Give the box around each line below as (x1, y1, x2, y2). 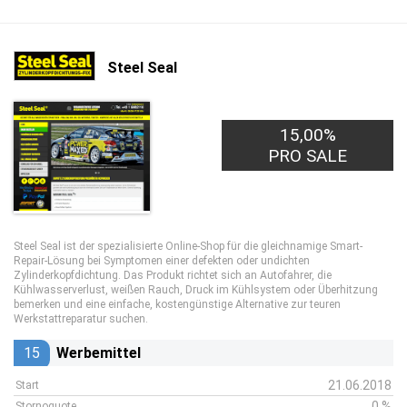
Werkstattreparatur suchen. (14, 313, 148, 325)
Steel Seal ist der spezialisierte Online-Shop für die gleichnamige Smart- (14, 240, 362, 253)
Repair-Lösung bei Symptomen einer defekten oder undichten (14, 254, 310, 267)
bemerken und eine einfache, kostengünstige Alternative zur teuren (14, 298, 341, 311)
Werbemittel (56, 344, 141, 362)
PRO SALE (268, 145, 348, 166)
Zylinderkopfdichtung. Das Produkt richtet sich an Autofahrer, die (14, 269, 332, 282)
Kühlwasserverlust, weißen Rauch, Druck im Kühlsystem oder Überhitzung (14, 283, 378, 296)
